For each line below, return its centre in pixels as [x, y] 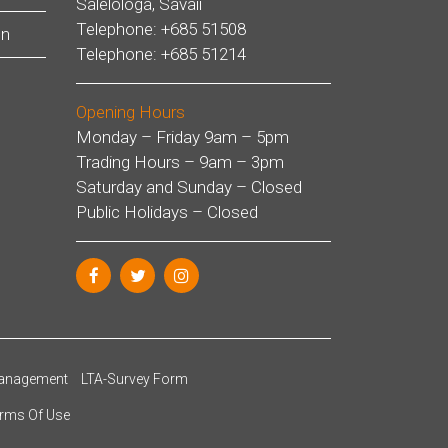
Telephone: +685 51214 [161, 54]
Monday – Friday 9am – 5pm [182, 137]
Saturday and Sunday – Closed [189, 187]
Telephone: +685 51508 [161, 29]
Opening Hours [130, 112]
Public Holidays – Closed [167, 212]
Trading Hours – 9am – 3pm [180, 162]
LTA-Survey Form [134, 379]
